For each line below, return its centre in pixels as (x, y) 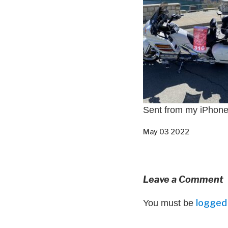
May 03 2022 (166, 131)
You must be (169, 203)
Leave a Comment (183, 179)
